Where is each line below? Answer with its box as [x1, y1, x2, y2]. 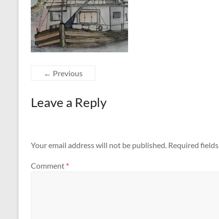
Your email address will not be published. [31, 140, 167, 150]
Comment [31, 160, 66, 170]
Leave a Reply [31, 94, 107, 110]
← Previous [44, 68, 83, 78]
